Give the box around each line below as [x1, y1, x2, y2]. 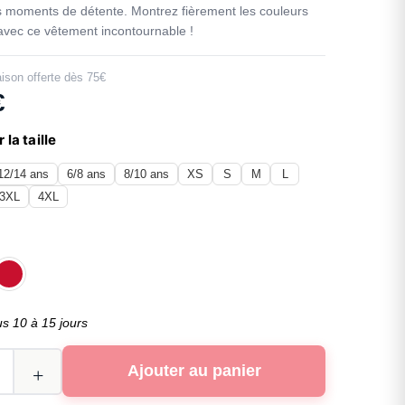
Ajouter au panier [127, 362, 261, 381]
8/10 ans [124, 167, 170, 182]
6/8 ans [67, 167, 107, 182]
